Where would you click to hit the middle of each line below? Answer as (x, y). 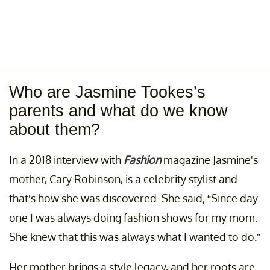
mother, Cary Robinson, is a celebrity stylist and (123, 179)
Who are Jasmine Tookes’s (107, 93)
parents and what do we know (118, 111)
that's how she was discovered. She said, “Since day (133, 199)
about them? (55, 130)
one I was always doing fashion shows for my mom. (133, 218)
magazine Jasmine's (209, 160)
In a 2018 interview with (66, 160)
